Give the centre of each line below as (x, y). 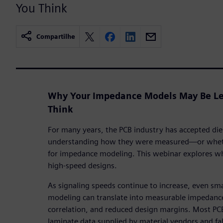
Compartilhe (56, 37)
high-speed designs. (82, 166)
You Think (42, 8)
